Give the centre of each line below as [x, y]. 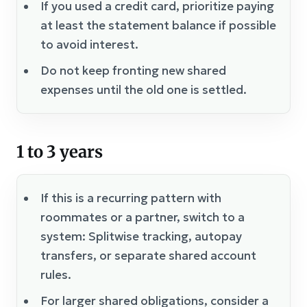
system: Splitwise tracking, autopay [141, 236]
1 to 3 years [60, 151]
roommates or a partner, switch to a [143, 217]
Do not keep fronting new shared [133, 70]
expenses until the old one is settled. [144, 89]
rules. [56, 274]
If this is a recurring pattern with [131, 198]
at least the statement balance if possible [158, 25]
